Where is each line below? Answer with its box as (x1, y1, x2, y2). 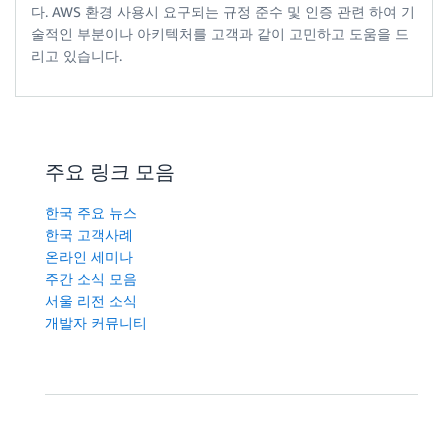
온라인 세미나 (45, 247, 133, 265)
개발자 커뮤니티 (45, 313, 147, 331)
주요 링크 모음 (45, 159, 175, 183)
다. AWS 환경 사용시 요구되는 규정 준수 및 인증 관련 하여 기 (31, 2, 415, 20)
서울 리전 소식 (45, 291, 137, 309)
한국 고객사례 (45, 225, 133, 243)
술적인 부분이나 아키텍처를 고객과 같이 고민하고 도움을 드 (31, 24, 409, 42)
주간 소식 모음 (45, 269, 137, 287)
